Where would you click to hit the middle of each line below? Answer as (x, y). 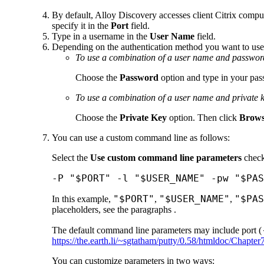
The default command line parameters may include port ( (157, 230)
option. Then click (203, 117)
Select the (71, 157)
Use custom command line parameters (166, 157)
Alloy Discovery (127, 15)
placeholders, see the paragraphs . (114, 209)
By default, (73, 15)
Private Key (143, 117)
